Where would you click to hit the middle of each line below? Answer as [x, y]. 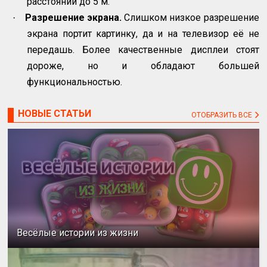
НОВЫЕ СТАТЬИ [55, 113]
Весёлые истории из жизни [78, 232]
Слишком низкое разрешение [190, 17]
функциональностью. [75, 82]
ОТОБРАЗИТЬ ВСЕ [222, 115]
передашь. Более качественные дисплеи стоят [143, 49]
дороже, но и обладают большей [143, 66]
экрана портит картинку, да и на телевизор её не [143, 33]
